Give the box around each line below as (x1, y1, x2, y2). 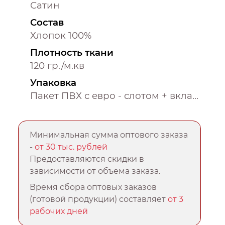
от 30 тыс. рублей (35, 142, 108, 152)
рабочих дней (30, 206, 88, 216)
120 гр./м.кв (30, 60, 84, 72)
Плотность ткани (30, 47, 114, 59)
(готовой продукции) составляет (30, 194, 168, 204)
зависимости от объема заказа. (30, 166, 161, 176)
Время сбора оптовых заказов (30, 182, 157, 192)
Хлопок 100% (30, 30, 91, 42)
